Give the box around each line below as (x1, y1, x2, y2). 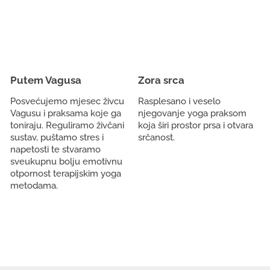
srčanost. (138, 132, 175, 143)
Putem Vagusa (10, 74, 81, 86)
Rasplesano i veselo (138, 96, 221, 107)
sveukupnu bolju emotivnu (10, 156, 122, 167)
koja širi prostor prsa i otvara (138, 120, 253, 131)
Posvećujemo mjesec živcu (10, 96, 124, 107)
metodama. (10, 180, 58, 191)
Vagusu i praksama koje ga (10, 108, 121, 119)
